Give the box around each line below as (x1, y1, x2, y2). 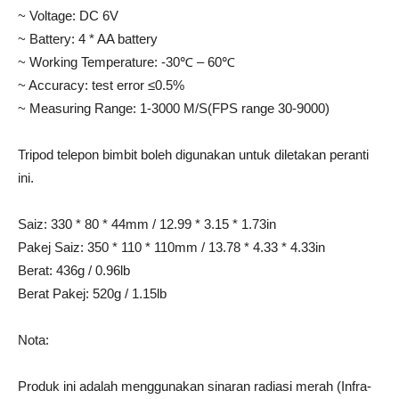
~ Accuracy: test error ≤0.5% (18, 77, 184, 93)
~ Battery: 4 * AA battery (18, 31, 158, 46)
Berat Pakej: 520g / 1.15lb (18, 286, 167, 301)
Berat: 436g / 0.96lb (18, 263, 130, 278)
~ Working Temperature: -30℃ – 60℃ (18, 54, 235, 69)
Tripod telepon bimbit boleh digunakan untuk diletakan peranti (18, 147, 369, 162)
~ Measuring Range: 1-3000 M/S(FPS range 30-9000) (18, 101, 330, 116)
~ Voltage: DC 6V (18, 8, 118, 23)
